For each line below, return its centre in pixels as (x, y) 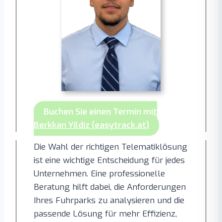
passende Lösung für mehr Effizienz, (105, 214)
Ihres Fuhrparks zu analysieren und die (109, 200)
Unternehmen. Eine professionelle (99, 174)
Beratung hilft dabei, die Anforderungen (110, 187)
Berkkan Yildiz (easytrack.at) (91, 125)
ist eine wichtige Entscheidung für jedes (109, 160)
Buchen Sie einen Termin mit (100, 112)
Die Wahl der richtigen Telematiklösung (111, 147)
